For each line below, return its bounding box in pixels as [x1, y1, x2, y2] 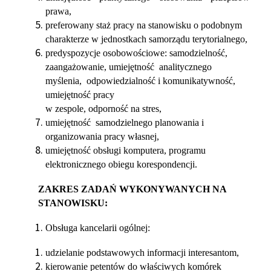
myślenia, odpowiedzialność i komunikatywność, [45, 76, 235, 86]
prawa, [45, 6, 71, 16]
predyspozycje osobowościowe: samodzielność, [45, 48, 227, 58]
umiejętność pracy [45, 90, 114, 100]
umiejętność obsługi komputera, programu [45, 145, 206, 155]
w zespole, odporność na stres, [45, 103, 162, 114]
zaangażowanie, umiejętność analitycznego [45, 62, 212, 72]
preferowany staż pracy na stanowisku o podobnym [45, 20, 242, 30]
